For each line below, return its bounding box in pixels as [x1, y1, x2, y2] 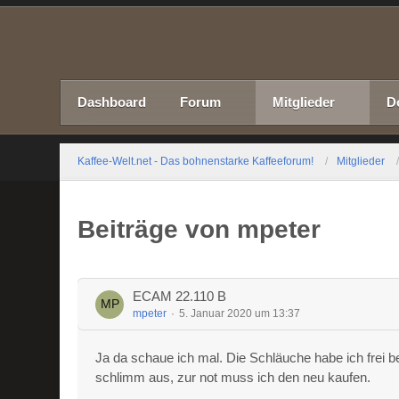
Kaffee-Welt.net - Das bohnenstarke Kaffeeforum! [77, 155, 314, 167]
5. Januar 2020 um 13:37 [179, 307, 301, 320]
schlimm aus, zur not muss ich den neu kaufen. [95, 370, 371, 385]
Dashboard [77, 94, 147, 110]
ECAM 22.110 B [133, 289, 227, 304]
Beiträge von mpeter [77, 216, 322, 243]
